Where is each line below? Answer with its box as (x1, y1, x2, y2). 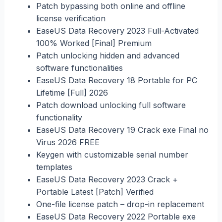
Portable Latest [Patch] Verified (36, 186, 154, 197)
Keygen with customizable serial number (36, 149, 188, 160)
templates (36, 162, 72, 172)
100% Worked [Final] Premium (36, 38, 152, 48)
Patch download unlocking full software (36, 100, 186, 110)
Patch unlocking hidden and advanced (36, 50, 179, 60)
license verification (36, 13, 106, 23)
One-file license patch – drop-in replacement (36, 199, 204, 209)
